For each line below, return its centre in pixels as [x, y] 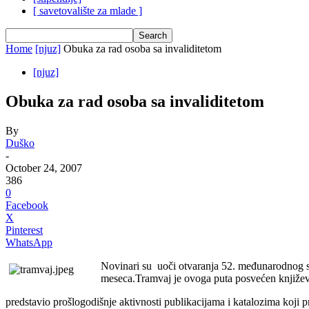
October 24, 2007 [44, 168]
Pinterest [24, 230]
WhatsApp [29, 242]
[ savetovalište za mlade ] [88, 11]
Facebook [27, 205]
